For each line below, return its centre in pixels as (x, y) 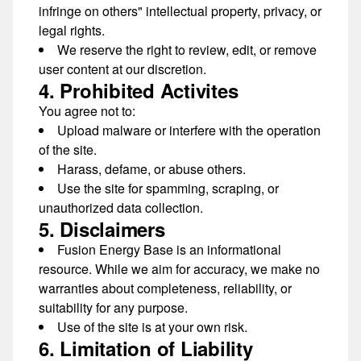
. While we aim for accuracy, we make (197, 269)
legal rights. (72, 30)
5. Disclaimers (102, 229)
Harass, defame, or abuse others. (151, 169)
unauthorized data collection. (121, 207)
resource (64, 269)
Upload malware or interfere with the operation (189, 130)
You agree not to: (87, 111)
